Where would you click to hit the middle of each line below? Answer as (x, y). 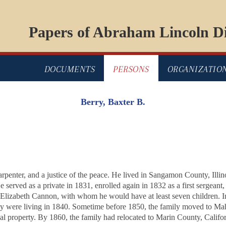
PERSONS (131, 69)
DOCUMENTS (69, 69)
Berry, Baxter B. (113, 102)
